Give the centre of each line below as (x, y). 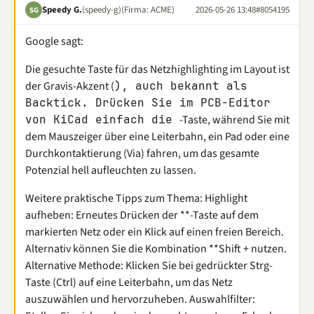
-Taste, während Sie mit (234, 120)
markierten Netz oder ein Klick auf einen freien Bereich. (155, 232)
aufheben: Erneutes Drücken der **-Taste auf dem (142, 215)
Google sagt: (54, 41)
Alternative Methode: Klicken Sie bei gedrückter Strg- (149, 266)
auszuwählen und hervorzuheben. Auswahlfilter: (140, 299)
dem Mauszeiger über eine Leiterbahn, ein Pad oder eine (157, 137)
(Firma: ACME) (148, 9)
